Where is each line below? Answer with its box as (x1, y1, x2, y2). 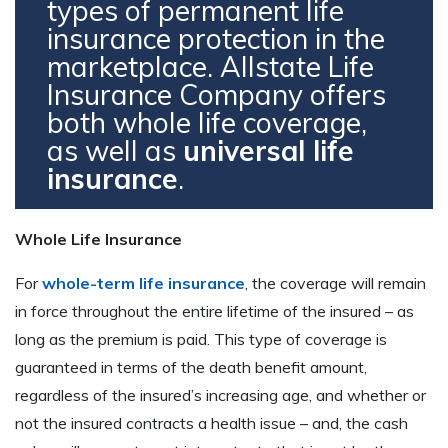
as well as (47, 133, 183, 169)
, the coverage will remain (245, 273, 426, 294)
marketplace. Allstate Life (47, 49, 374, 85)
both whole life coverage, (47, 105, 367, 141)
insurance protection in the (47, 21, 385, 57)
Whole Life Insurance (15, 229, 182, 250)
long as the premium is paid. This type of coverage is (15, 329, 387, 350)
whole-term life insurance (42, 273, 245, 294)
